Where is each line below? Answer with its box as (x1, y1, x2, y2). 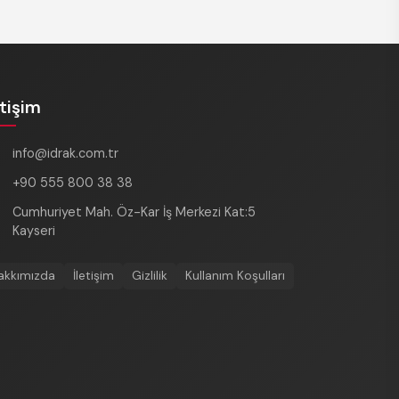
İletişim (73, 267, 114, 283)
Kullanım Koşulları (185, 267, 285, 283)
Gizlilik (132, 267, 167, 283)
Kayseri (12, 222, 55, 239)
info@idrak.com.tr (12, 144, 118, 161)
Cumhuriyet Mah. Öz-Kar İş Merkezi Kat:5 (12, 203, 256, 220)
